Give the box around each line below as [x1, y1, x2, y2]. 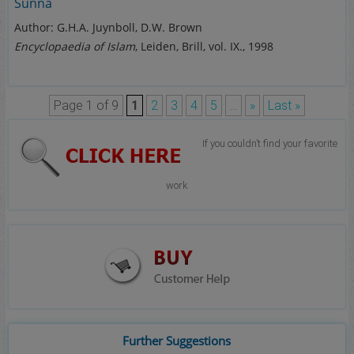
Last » [267, 98, 300, 113]
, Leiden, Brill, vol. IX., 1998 [135, 39, 274, 54]
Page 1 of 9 [53, 98, 119, 113]
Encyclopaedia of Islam [14, 39, 136, 54]
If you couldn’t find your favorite [199, 137, 337, 149]
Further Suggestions [122, 333, 232, 348]
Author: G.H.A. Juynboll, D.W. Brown [14, 20, 203, 35]
